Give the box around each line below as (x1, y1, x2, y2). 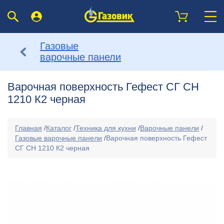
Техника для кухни (75, 124, 136, 132)
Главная (15, 124, 42, 132)
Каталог (46, 124, 71, 132)
